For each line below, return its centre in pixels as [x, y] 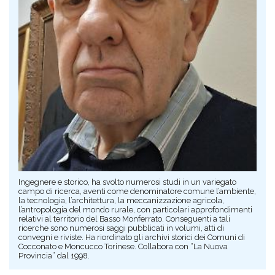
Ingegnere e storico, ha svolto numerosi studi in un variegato [127, 182]
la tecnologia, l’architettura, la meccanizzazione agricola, [121, 200]
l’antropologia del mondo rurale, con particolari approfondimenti [135, 209]
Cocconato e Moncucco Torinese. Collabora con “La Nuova [123, 246]
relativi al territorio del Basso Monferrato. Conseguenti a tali [124, 219]
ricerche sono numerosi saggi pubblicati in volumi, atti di [121, 228]
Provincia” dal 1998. [54, 255]
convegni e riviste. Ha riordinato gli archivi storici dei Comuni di [132, 237]
